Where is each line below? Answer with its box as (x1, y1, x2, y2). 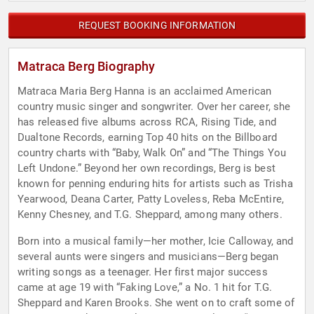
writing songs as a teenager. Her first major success (18, 266, 268, 279)
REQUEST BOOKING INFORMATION (78, 20, 236, 32)
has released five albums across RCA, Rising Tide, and (18, 116, 276, 129)
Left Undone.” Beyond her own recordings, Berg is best (18, 162, 275, 175)
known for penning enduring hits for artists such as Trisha (18, 177, 293, 191)
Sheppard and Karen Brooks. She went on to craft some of (18, 296, 295, 310)
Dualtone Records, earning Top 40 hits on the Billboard (18, 131, 278, 144)
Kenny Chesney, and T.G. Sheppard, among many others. (18, 208, 282, 221)
